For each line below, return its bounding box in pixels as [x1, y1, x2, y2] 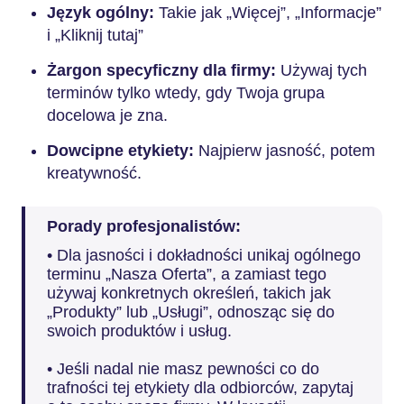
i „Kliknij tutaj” [47, 25, 143, 44]
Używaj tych [280, 60, 367, 79]
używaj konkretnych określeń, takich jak [47, 283, 331, 302]
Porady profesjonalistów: [47, 217, 245, 235]
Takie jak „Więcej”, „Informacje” [159, 3, 381, 22]
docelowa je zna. [47, 106, 168, 124]
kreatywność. [47, 163, 142, 182]
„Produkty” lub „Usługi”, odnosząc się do [47, 302, 335, 321]
